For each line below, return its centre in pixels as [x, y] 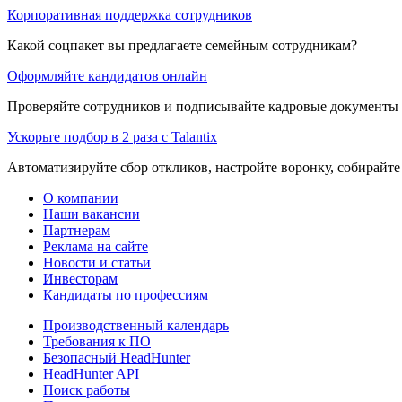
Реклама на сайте [96, 246]
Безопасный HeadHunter [117, 357]
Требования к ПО [97, 341]
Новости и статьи [97, 262]
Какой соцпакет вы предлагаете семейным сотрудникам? [182, 45]
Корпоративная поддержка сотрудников [130, 14]
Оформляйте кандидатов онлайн [107, 75]
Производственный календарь [136, 325]
